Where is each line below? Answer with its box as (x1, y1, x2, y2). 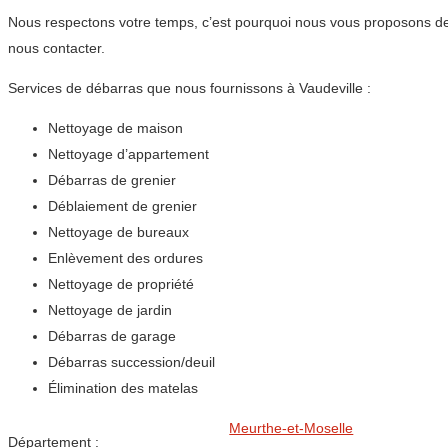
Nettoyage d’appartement (48, 146, 209, 163)
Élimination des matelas (48, 380, 198, 397)
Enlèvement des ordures (48, 250, 203, 267)
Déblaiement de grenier (48, 198, 197, 215)
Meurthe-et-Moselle (229, 420, 354, 437)
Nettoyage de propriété (48, 276, 194, 293)
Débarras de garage (48, 328, 176, 345)
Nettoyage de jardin (48, 302, 172, 319)
